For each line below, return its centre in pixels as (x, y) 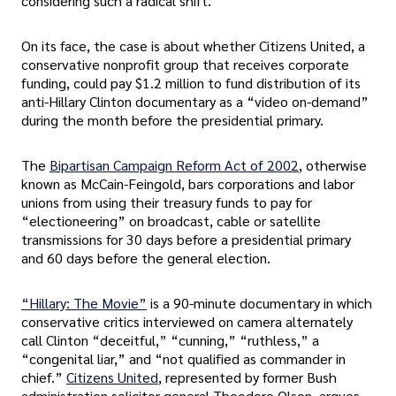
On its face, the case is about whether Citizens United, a (193, 45)
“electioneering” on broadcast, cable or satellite (171, 220)
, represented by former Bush (247, 377)
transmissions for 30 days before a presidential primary (186, 239)
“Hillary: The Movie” (84, 303)
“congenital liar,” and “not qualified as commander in (183, 359)
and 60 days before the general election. (146, 257)
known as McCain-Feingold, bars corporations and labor (188, 183)
